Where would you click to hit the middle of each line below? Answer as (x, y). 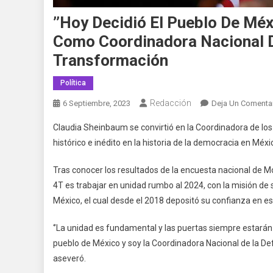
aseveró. (69, 258)
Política (73, 83)
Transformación (111, 60)
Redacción (171, 103)
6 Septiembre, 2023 (97, 103)
